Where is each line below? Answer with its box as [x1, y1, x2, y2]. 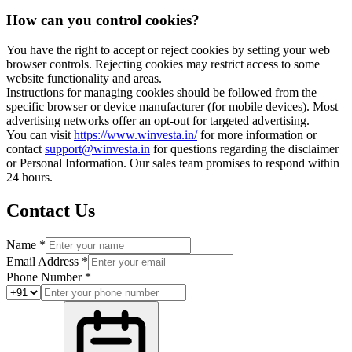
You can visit [6, 128, 74, 142]
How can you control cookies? [6, 11, 200, 28]
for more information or [197, 128, 317, 142]
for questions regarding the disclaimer [150, 142, 339, 156]
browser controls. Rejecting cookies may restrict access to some [6, 57, 320, 71]
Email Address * [6, 255, 88, 269]
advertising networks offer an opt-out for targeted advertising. [6, 114, 310, 128]
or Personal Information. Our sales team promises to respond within [6, 156, 339, 170]
